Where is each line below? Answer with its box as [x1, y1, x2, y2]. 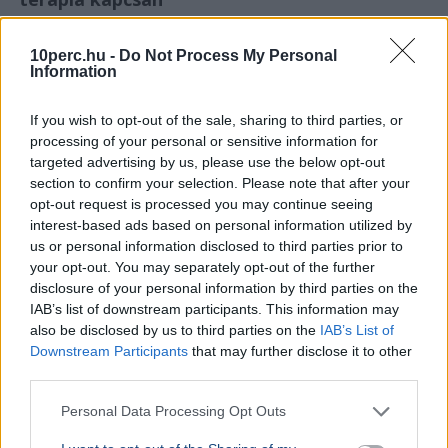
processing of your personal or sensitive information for [30, 132, 378, 149]
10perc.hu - [30, 46, 119, 64]
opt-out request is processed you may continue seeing [30, 195, 373, 212]
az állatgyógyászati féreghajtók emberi [18, 404, 302, 425]
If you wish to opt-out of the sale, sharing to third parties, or [30, 111, 403, 128]
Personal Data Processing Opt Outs [61, 403, 286, 419]
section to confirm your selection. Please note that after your [30, 174, 410, 191]
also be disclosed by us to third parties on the [30, 321, 320, 338]
